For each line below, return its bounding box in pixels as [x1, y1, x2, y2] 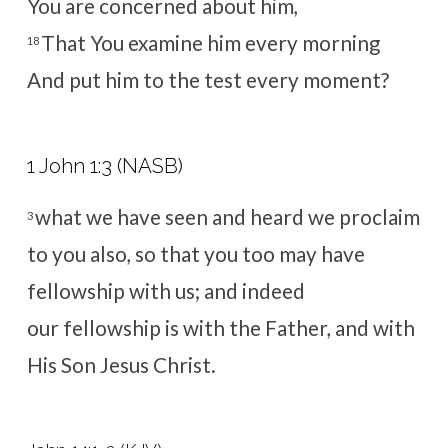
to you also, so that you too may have [26, 242, 365, 267]
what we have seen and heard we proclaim [34, 205, 420, 230]
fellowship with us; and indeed [26, 279, 305, 304]
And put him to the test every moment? [26, 67, 389, 92]
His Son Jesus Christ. [26, 353, 216, 378]
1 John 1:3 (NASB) [26, 154, 183, 179]
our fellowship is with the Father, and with [26, 316, 415, 341]
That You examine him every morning [40, 30, 380, 55]
